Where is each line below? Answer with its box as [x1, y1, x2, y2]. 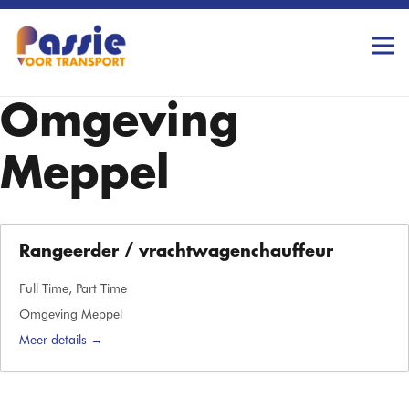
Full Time [19, 281, 68, 296]
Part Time [76, 281, 127, 296]
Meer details [19, 332, 90, 347]
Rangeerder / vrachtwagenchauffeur [19, 243, 333, 261]
